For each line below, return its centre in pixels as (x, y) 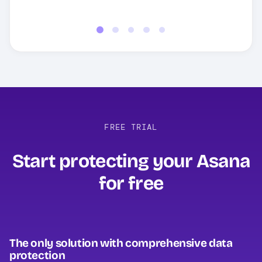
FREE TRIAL (131, 127)
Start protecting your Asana (131, 161)
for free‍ (131, 184)
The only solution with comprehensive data (121, 243)
